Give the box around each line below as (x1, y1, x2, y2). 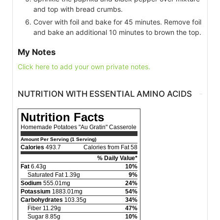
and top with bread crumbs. (33, 4, 123, 13)
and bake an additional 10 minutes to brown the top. (33, 27, 201, 36)
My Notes (18, 47, 55, 57)
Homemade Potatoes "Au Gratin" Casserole (21, 123, 137, 131)
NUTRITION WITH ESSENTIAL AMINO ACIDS (18, 89, 192, 99)
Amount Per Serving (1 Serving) (21, 136, 96, 142)
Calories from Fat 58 (83, 143, 137, 151)
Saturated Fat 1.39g (27, 171, 80, 178)
